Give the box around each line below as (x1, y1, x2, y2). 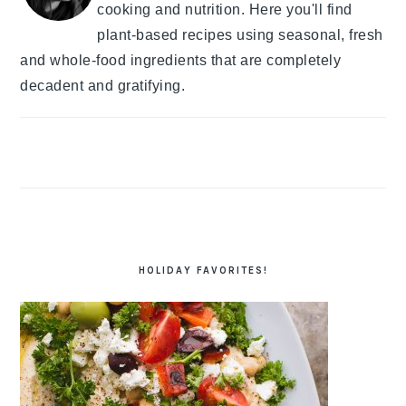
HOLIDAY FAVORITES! (138, 265, 268, 277)
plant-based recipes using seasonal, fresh (97, 27, 383, 43)
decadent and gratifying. (20, 78, 186, 94)
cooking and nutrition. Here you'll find (97, 2, 353, 18)
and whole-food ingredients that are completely (20, 53, 342, 69)
